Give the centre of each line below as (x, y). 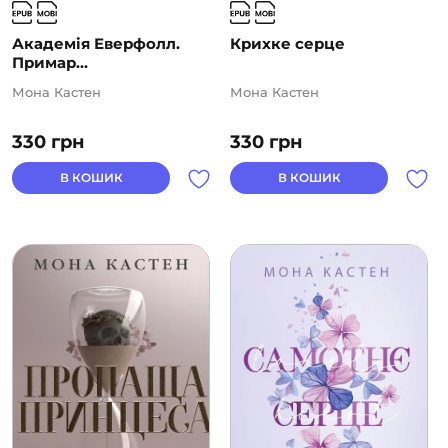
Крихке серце (287, 43)
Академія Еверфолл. (96, 43)
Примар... (50, 62)
